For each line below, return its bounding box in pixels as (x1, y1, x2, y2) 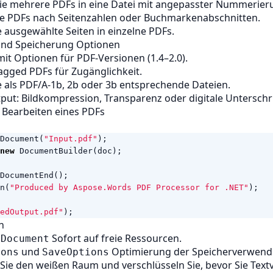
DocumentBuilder (19, 146, 93, 155)
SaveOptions (42, 246, 109, 258)
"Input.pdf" (44, 134, 97, 143)
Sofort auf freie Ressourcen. (49, 232, 182, 245)
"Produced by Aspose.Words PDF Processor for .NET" (10, 183, 249, 192)
